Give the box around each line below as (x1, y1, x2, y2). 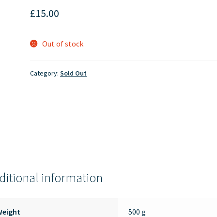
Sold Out (60, 69, 87, 78)
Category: (30, 69, 61, 78)
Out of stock (42, 38, 83, 48)
